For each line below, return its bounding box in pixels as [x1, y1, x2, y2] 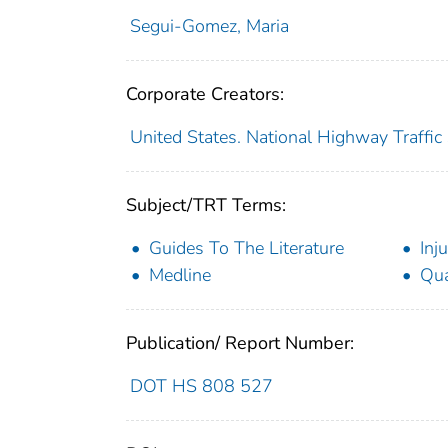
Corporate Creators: [126, 81, 284, 106]
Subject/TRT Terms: [126, 192, 286, 217]
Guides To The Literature [149, 235, 344, 260]
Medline [149, 262, 211, 287]
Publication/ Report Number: [126, 330, 354, 355]
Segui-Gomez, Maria [129, 13, 289, 38]
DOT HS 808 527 [129, 373, 273, 398]
